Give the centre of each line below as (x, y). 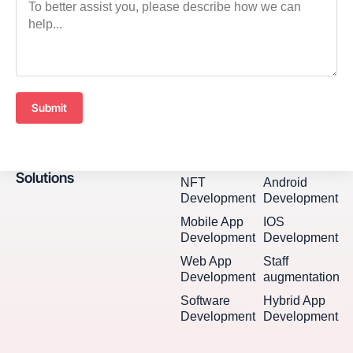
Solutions (45, 178)
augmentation (301, 277)
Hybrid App (294, 301)
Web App (206, 262)
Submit (49, 108)
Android (285, 183)
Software (206, 301)
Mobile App (212, 222)
